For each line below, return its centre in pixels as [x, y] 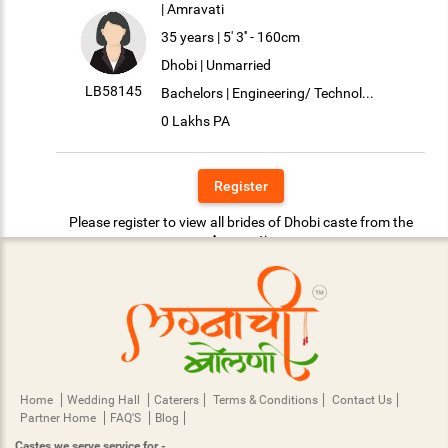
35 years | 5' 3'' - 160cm [231, 37]
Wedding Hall [105, 399]
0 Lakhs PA [196, 121]
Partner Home [59, 417]
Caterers [176, 399]
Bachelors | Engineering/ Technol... [268, 93]
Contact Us [362, 399]
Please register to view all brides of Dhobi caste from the [240, 221]
